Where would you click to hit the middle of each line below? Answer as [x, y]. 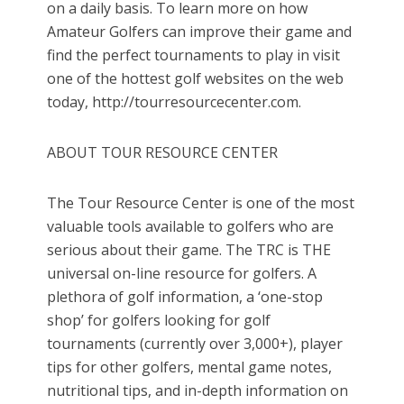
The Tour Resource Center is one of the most [201, 203]
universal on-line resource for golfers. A [182, 274]
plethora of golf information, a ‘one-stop [185, 297]
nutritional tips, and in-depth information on [198, 391]
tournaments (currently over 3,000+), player [195, 344]
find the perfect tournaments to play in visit [194, 55]
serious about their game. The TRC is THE [189, 250]
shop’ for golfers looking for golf [159, 321]
